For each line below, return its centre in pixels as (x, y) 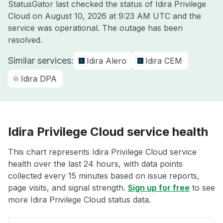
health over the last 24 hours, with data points (95, 164)
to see (202, 188)
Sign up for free (159, 188)
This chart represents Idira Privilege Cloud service (102, 152)
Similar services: (41, 60)
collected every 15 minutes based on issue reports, (104, 176)
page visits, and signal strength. (68, 188)
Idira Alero (107, 61)
